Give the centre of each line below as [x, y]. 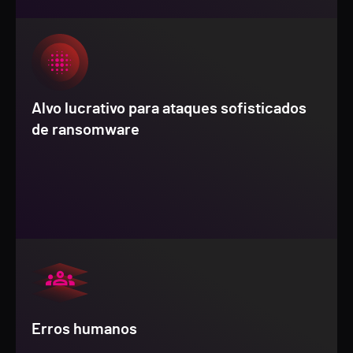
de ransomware [85, 130]
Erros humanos [84, 329]
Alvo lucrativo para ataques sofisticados [169, 109]
